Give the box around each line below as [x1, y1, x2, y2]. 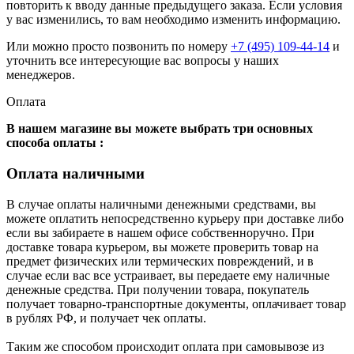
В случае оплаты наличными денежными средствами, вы [6, 197, 316, 211]
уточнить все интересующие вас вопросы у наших [6, 54, 279, 68]
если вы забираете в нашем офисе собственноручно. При [6, 225, 314, 239]
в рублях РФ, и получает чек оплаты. [6, 311, 206, 325]
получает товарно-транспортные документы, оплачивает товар [6, 296, 346, 311]
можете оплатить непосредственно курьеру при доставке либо [6, 211, 344, 225]
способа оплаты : [6, 136, 104, 150]
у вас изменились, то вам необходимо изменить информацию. [6, 13, 341, 27]
